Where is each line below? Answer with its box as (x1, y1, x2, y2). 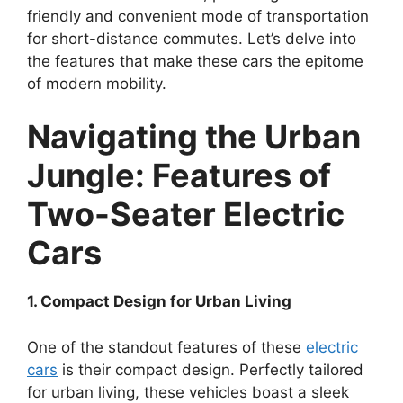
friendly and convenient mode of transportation (27, 6, 369, 25)
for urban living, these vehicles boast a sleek (27, 382, 349, 401)
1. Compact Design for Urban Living (27, 292, 291, 311)
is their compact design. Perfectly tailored (58, 360, 363, 379)
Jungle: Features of (27, 156, 331, 196)
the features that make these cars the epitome (27, 51, 363, 70)
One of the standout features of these (27, 337, 306, 356)
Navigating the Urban (27, 117, 361, 157)
